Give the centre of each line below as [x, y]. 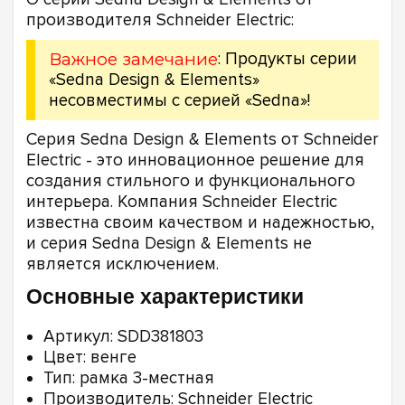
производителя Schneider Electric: [160, 20]
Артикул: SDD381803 [123, 337]
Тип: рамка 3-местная [129, 379]
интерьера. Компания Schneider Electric [182, 202]
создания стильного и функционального [191, 181]
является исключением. [122, 264]
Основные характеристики [165, 297]
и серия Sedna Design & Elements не [169, 243]
